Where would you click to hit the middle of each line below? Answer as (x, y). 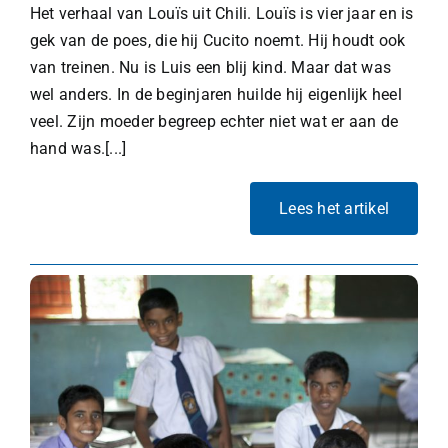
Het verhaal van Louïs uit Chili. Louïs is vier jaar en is (221, 13)
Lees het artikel (334, 208)
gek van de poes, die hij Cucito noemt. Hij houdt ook (217, 40)
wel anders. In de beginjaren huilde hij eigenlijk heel (215, 94)
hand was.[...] (78, 148)
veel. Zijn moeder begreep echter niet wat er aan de (214, 121)
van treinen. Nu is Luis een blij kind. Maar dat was (210, 67)
